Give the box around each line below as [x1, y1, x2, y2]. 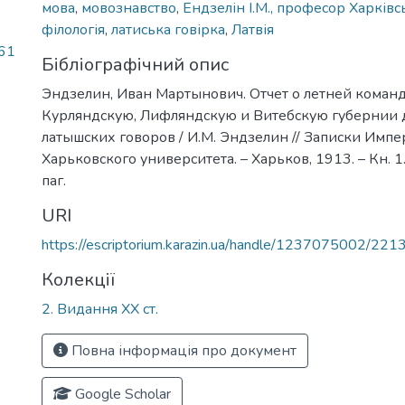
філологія [42, 20, 105, 40]
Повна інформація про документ [68, 341, 297, 361]
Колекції [42, 268, 115, 292]
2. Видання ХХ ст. [42, 299, 158, 319]
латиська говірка [111, 20, 225, 40]
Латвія [231, 20, 274, 40]
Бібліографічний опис [42, 52, 229, 77]
